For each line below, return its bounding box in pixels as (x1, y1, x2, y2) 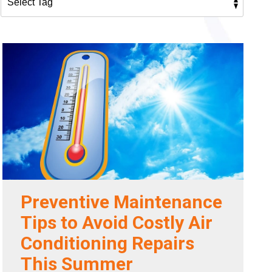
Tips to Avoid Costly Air (21, 212, 213, 234)
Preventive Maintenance (21, 191, 223, 213)
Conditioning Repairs (21, 233, 195, 254)
